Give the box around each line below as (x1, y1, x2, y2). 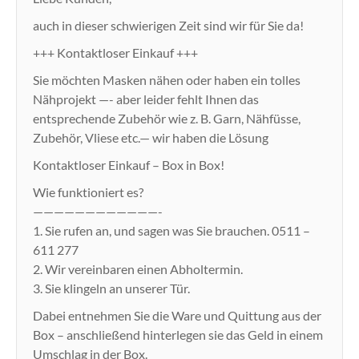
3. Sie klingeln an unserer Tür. (33, 280, 190, 296)
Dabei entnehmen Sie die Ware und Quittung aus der (33, 308, 321, 324)
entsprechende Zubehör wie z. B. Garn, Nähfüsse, (33, 111, 301, 127)
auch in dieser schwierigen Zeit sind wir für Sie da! (33, 18, 304, 34)
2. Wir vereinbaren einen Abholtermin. (33, 261, 243, 277)
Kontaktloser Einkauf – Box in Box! (33, 157, 224, 173)
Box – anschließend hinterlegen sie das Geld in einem (33, 327, 323, 343)
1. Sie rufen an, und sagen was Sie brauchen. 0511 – (33, 223, 310, 239)
